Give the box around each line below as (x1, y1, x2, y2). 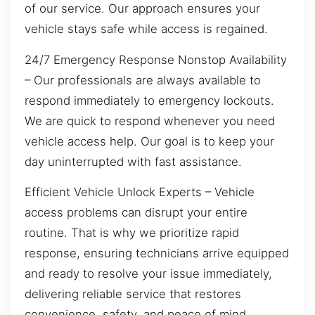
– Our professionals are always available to (25, 72, 261, 87)
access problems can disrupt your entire (25, 205, 247, 219)
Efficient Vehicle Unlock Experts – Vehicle (25, 184, 255, 199)
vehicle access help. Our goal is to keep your (25, 134, 274, 148)
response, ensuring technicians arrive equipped (25, 245, 289, 260)
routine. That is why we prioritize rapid (25, 225, 239, 240)
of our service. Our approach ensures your (25, 1, 260, 16)
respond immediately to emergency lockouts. (25, 93, 274, 108)
